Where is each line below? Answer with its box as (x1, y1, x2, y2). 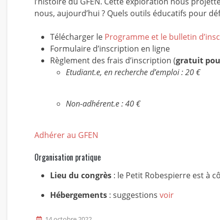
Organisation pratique (34, 151, 101, 163)
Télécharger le (50, 31, 105, 42)
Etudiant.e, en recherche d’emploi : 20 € (66, 67, 200, 78)
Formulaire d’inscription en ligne (50, 43, 170, 54)
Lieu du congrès (50, 170, 111, 181)
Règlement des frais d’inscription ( (50, 55, 176, 66)
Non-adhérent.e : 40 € (66, 98, 140, 109)
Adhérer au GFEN (34, 130, 98, 140)
